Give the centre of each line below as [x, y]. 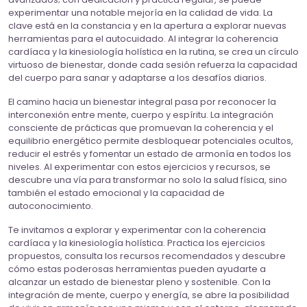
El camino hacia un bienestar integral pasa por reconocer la [142, 102]
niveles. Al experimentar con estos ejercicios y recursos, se [139, 167]
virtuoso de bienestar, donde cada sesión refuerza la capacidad [153, 65]
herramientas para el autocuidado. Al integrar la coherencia [143, 39]
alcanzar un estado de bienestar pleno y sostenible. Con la [139, 282]
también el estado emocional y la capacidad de [116, 193]
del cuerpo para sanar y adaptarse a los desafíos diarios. [137, 78]
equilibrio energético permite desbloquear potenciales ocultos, [151, 141]
